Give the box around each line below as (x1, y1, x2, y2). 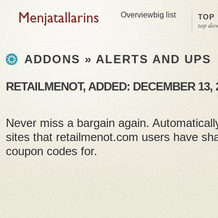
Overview (121, 11, 153, 19)
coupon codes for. (6, 145, 97, 158)
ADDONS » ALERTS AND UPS (20, 53, 211, 66)
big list (153, 11, 176, 19)
